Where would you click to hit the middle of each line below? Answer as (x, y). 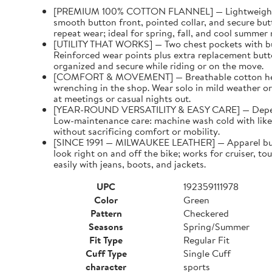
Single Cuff (207, 253)
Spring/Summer (216, 226)
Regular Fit (206, 240)
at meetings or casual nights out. (122, 98)
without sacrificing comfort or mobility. (137, 131)
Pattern (106, 213)
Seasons (106, 226)
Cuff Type (106, 253)
